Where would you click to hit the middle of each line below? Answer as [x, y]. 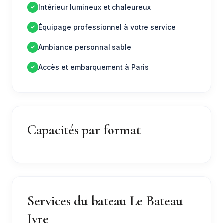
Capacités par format [84, 130]
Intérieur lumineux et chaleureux [95, 7]
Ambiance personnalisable [85, 47]
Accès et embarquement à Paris [94, 67]
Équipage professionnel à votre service [107, 27]
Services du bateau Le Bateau [105, 200]
